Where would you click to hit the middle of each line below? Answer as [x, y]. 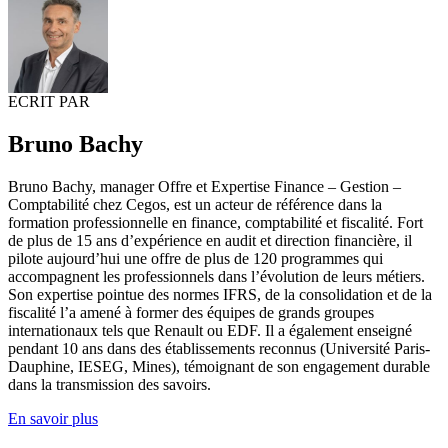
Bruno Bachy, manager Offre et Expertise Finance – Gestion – [204, 186]
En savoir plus [53, 418]
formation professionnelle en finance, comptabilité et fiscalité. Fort [215, 222]
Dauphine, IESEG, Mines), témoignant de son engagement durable [219, 366]
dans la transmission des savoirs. [109, 384]
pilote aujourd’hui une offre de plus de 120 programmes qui [195, 258]
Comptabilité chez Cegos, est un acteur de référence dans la [195, 204]
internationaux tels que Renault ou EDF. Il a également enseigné [210, 330]
